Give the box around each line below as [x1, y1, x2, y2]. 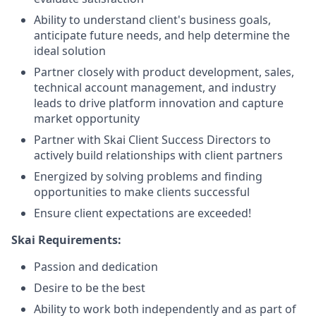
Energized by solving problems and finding [34, 169, 262, 185]
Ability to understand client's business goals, [34, 12, 271, 28]
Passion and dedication [34, 259, 158, 275]
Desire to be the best [34, 280, 145, 296]
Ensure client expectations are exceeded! [34, 205, 251, 221]
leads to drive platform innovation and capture [34, 95, 284, 111]
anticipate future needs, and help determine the [34, 28, 290, 44]
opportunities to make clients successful [34, 184, 250, 200]
